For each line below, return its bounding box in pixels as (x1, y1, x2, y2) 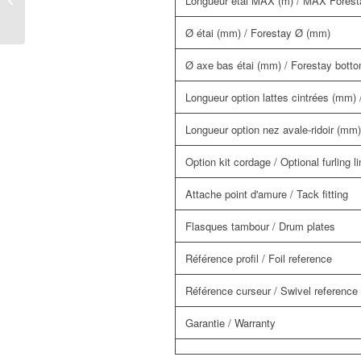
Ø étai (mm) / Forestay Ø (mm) (185, 24, 330, 40)
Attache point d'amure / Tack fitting (185, 185, 348, 201)
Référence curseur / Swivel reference (185, 282, 358, 298)
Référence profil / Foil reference (185, 250, 332, 266)
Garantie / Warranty (185, 314, 276, 330)
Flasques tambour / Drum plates (185, 218, 335, 234)
